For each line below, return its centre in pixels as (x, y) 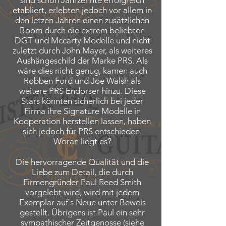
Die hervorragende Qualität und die (82, 162)
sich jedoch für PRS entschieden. (82, 131)
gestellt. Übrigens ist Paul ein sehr (82, 212)
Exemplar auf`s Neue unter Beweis (82, 202)
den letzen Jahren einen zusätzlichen (82, 20)
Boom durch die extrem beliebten (82, 30)
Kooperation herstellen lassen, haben (82, 121)
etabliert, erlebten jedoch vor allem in (82, 10)
